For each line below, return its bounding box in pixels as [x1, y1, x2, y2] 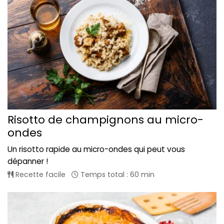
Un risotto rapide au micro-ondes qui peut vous [7, 144, 185, 155]
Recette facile [13, 169, 65, 180]
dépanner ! [7, 156, 48, 167]
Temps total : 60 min [78, 169, 154, 180]
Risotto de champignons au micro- [7, 112, 203, 128]
